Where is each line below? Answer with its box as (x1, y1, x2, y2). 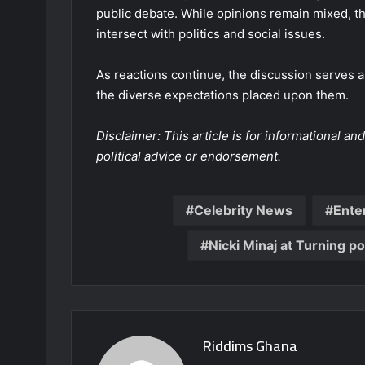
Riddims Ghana (203, 332, 297, 360)
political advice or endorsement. (96, 148, 281, 165)
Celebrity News (193, 202, 292, 219)
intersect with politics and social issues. (96, 26, 325, 42)
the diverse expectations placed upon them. (96, 87, 349, 103)
